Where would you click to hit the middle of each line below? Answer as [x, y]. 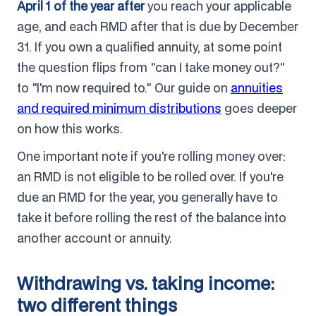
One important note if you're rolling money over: [151, 156]
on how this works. [70, 128]
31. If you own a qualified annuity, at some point [150, 47]
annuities [257, 87]
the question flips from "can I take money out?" [151, 67]
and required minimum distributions [119, 108]
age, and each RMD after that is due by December [158, 26]
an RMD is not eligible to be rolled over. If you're [150, 176]
